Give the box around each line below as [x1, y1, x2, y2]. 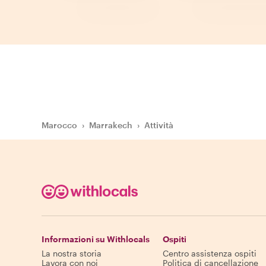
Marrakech [89, 120, 132, 131]
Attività [144, 120, 173, 131]
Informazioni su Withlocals [42, 234, 150, 245]
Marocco [42, 120, 77, 131]
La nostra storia [42, 248, 102, 259]
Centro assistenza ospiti [163, 248, 256, 259]
